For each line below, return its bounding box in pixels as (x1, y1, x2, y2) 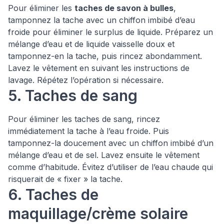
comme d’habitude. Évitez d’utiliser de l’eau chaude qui (8, 162, 213, 172)
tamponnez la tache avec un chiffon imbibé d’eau (8, 15, 195, 25)
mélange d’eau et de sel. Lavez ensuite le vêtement (8, 150, 199, 160)
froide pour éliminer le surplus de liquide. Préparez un (8, 27, 213, 37)
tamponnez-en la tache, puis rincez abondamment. (8, 51, 202, 61)
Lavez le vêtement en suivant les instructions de (8, 63, 189, 73)
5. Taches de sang (8, 86, 137, 104)
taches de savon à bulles (74, 3, 173, 13)
